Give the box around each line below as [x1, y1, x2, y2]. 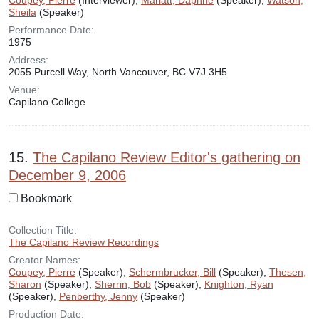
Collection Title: [9, 224, 77, 236]
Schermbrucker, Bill [129, 266, 216, 278]
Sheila [9, 6, 36, 18]
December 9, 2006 [9, 167, 126, 183]
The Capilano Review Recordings [9, 236, 159, 248]
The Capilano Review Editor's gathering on [33, 150, 300, 165]
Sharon [9, 278, 41, 290]
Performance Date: [9, 24, 94, 36]
